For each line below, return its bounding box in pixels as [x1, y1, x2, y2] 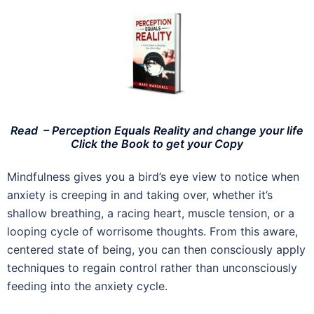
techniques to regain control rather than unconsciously [7, 260, 297, 275]
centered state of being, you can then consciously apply [7, 242, 306, 257]
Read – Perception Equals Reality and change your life [11, 123, 303, 137]
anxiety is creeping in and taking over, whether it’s [7, 187, 273, 202]
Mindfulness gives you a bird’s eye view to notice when [7, 169, 299, 184]
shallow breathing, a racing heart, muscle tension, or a [7, 205, 294, 220]
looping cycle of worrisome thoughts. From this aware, [7, 224, 298, 238]
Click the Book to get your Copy [71, 136, 243, 151]
